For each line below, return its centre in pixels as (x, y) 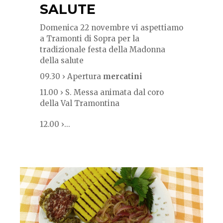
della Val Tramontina (80, 104)
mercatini (123, 77)
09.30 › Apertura (71, 77)
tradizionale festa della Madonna (103, 50)
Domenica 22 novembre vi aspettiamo (111, 28)
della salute (62, 61)
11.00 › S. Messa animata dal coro (102, 93)
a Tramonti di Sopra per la (90, 39)
